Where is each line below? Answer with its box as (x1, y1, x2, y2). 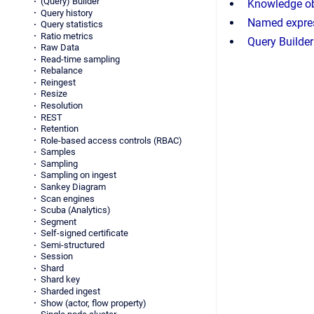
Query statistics (40, 19, 103, 30)
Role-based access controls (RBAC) (40, 135, 182, 146)
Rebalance (40, 65, 83, 76)
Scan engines (40, 193, 95, 204)
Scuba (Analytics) (40, 205, 111, 216)
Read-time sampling (40, 53, 120, 64)
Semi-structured (40, 239, 104, 250)
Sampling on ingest (40, 170, 116, 181)
